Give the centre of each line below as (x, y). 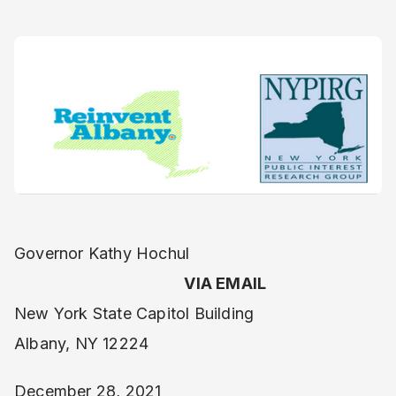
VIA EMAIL (225, 283)
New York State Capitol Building (134, 313)
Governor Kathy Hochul (194, 253)
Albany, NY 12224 (82, 343)
